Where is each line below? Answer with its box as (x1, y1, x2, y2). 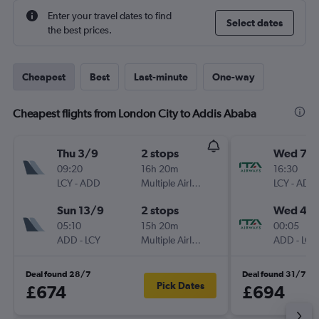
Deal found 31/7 (242, 269, 306, 279)
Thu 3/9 (57, 147, 98, 159)
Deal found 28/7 (26, 269, 91, 279)
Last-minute (134, 71, 188, 83)
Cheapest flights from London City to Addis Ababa (13, 107, 256, 120)
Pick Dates (156, 280, 204, 291)
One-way (212, 71, 255, 83)
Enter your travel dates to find (48, 10, 172, 21)
